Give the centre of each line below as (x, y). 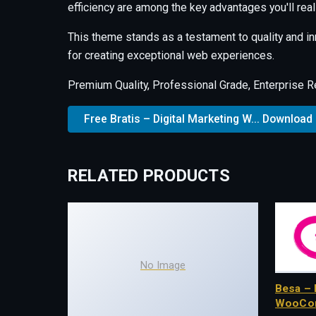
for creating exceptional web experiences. (171, 55)
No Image (163, 266)
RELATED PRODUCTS (149, 176)
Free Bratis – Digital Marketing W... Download (199, 119)
